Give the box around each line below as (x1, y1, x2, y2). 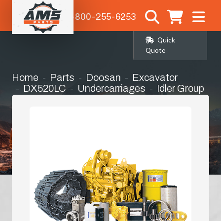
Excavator (132, 72, 178, 83)
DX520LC (23, 82, 66, 94)
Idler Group (157, 82, 204, 94)
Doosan (86, 72, 121, 83)
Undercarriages (77, 82, 146, 94)
